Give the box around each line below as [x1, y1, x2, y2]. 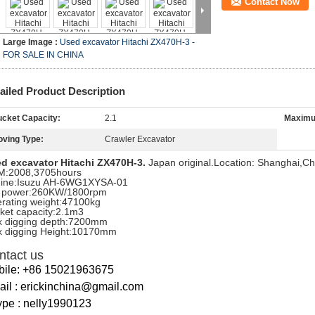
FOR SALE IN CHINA [3, 50, 84, 60]
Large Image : [3, 37, 60, 47]
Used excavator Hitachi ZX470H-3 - [60, 37, 195, 47]
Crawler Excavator [105, 134, 175, 144]
